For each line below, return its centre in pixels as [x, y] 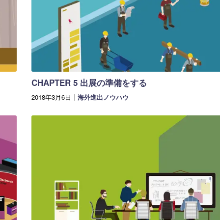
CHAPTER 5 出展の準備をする [89, 83]
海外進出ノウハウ [103, 97]
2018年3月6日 [51, 97]
